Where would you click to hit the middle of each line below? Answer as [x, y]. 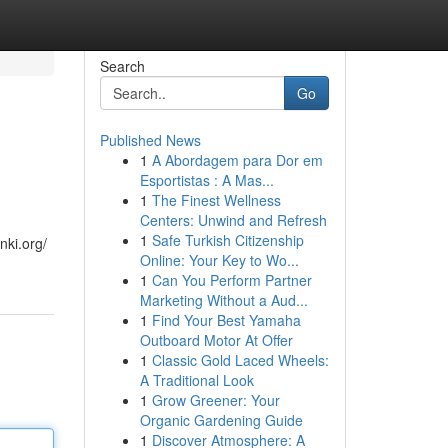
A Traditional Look [196, 380]
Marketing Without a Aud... [223, 300]
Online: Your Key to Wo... [219, 260]
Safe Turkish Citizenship [227, 240]
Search [122, 66]
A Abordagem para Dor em [237, 160]
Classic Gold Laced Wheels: [240, 360]
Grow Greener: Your [215, 400]
